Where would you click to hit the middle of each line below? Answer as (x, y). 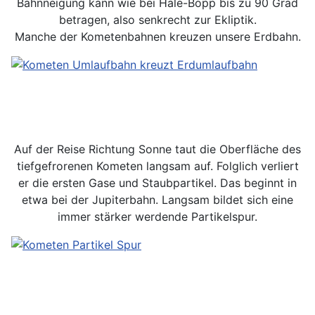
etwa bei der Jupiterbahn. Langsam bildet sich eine (157, 200)
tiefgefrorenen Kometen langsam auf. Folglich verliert (157, 166)
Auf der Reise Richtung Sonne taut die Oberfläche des (157, 149)
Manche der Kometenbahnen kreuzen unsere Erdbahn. (157, 37)
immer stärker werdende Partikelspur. (157, 217)
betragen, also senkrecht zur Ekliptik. (157, 20)
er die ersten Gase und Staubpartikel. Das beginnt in (157, 183)
